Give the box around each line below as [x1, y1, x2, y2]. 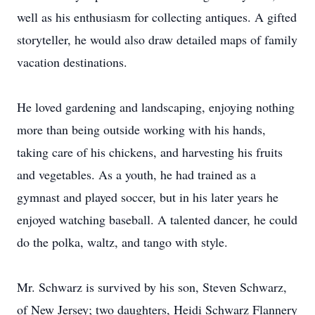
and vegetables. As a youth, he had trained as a [17, 166, 256, 183]
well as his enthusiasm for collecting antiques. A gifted [17, 8, 297, 25]
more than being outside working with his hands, [17, 121, 266, 138]
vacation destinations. [17, 53, 127, 70]
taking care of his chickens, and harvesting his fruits [17, 143, 283, 160]
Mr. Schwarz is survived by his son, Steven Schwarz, [17, 278, 287, 295]
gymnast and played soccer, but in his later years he [17, 188, 278, 205]
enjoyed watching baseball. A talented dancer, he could [17, 211, 297, 228]
